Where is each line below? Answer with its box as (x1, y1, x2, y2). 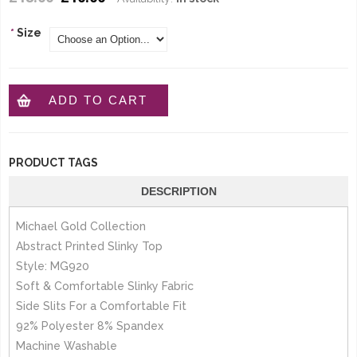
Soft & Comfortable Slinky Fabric (16, 280, 194, 292)
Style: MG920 (16, 260, 89, 273)
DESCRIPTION (140, 185, 217, 198)
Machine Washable (16, 339, 117, 352)
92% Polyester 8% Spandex (16, 320, 163, 332)
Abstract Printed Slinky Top (16, 240, 163, 253)
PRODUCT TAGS (9, 156, 98, 169)
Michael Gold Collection (16, 220, 146, 233)
